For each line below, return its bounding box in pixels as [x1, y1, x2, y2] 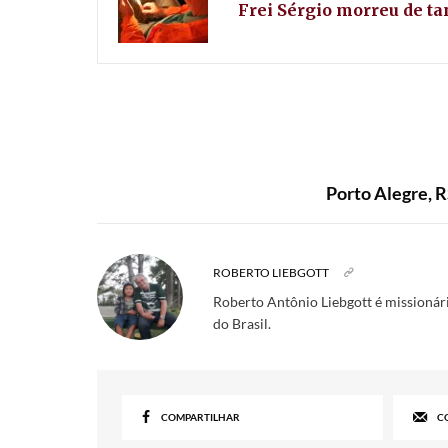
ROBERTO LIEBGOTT [213, 264, 330, 280]
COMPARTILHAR [161, 410, 241, 423]
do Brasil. [213, 314, 272, 332]
